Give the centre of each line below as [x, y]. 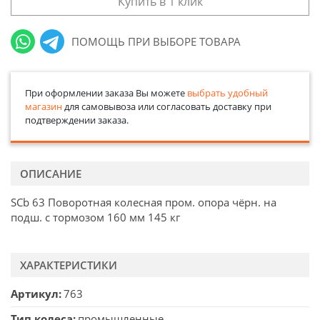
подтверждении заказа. [76, 120]
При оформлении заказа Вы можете [106, 92]
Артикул [35, 294]
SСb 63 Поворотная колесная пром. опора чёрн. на [144, 202]
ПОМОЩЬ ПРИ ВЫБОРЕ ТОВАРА [156, 41]
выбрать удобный [227, 92]
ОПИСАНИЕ [51, 173]
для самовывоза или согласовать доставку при [166, 106]
